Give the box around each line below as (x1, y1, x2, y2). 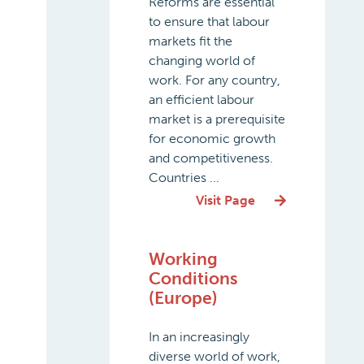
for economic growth (148, 131, 275, 146)
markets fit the (148, 33, 232, 49)
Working (148, 249, 218, 269)
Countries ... (148, 170, 219, 185)
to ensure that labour (148, 14, 270, 29)
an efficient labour (148, 92, 254, 107)
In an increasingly (148, 329, 249, 344)
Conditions (148, 268, 237, 288)
